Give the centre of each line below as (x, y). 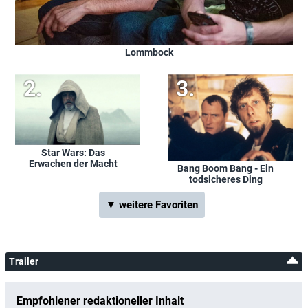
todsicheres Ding (225, 180)
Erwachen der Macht (73, 163)
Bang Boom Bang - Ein (225, 169)
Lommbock (149, 53)
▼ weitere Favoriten (152, 205)
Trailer (24, 262)
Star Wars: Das (73, 152)
